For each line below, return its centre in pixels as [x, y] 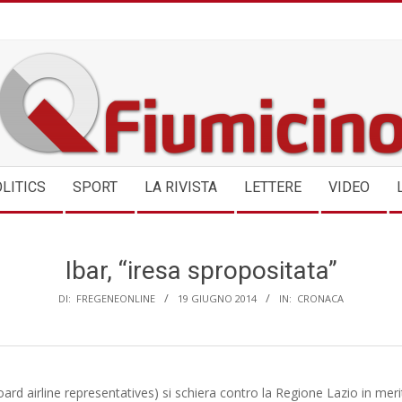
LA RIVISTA [181, 187]
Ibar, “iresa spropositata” [201, 271]
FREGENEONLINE [116, 298]
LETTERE [273, 187]
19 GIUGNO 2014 [217, 298]
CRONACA [320, 298]
